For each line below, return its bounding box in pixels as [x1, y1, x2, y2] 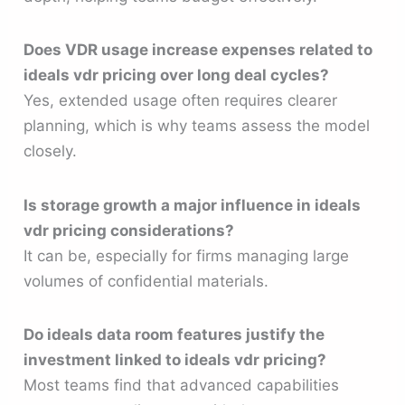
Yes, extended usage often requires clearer [24, 91, 338, 110]
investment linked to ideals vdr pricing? [24, 350, 327, 369]
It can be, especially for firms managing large [24, 246, 350, 265]
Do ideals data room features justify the [24, 325, 325, 344]
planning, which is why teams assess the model [24, 117, 371, 136]
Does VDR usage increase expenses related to [24, 41, 373, 60]
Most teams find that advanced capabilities [24, 375, 340, 394]
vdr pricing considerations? [24, 221, 235, 240]
